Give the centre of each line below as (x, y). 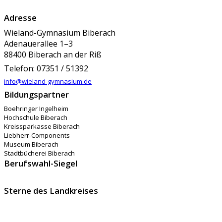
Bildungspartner (36, 95)
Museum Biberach (31, 144)
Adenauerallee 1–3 (38, 44)
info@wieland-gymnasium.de (48, 82)
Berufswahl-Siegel (41, 164)
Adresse (20, 18)
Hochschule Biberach (36, 118)
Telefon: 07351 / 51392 (46, 69)
